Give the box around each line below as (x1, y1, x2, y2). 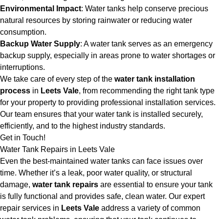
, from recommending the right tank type (79, 87, 215, 95)
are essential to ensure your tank (98, 180, 213, 189)
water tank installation (114, 75, 195, 83)
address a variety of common (99, 204, 200, 212)
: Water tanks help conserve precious (81, 4, 208, 13)
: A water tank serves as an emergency (80, 40, 213, 48)
